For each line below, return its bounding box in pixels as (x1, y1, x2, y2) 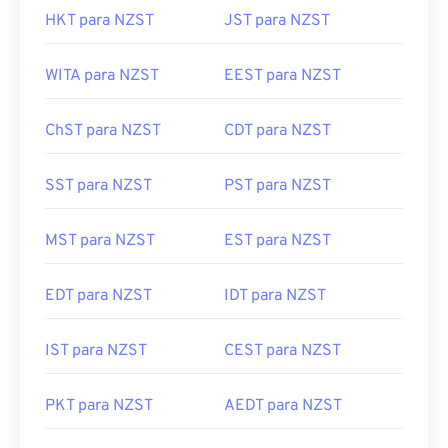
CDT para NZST (224, 121, 331, 141)
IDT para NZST (224, 286, 326, 306)
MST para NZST (45, 231, 155, 251)
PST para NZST (224, 176, 331, 196)
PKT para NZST (45, 396, 153, 416)
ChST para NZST (45, 121, 161, 141)
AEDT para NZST (224, 396, 342, 416)
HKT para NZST (45, 11, 154, 31)
